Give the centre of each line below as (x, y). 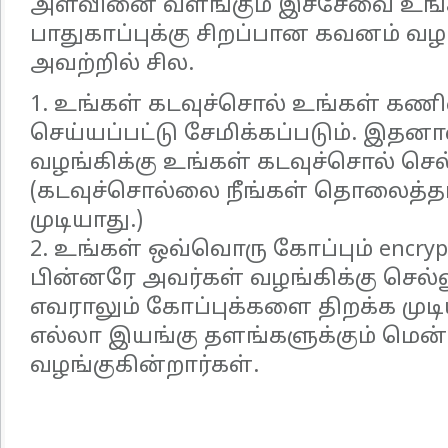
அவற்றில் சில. (112, 64)
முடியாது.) (86, 221)
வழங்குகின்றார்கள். (144, 366)
